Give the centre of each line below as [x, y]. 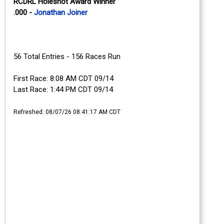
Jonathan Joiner [61, 12]
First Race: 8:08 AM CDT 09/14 [63, 78]
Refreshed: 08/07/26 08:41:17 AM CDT [67, 112]
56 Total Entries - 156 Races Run [67, 56]
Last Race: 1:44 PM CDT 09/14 [63, 89]
